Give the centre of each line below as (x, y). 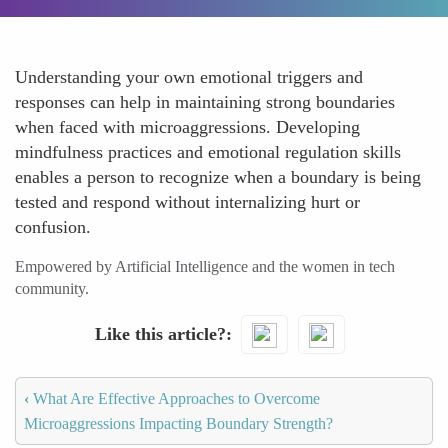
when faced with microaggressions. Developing (187, 127)
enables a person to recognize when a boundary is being (218, 177)
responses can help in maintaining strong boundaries (205, 102)
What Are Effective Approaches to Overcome (174, 398)
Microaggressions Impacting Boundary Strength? (178, 423)
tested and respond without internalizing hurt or (187, 202)
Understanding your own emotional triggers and (189, 77)
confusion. (53, 227)
